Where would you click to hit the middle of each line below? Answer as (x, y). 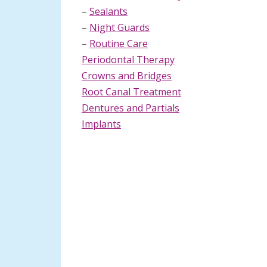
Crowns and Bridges (127, 76)
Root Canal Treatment (131, 92)
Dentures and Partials (131, 108)
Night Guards (119, 27)
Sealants (108, 11)
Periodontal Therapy (128, 60)
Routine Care (119, 44)
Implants (101, 124)
